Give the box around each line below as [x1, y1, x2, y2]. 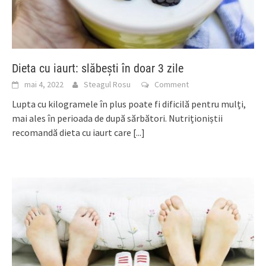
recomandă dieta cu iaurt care [12, 126, 133, 138]
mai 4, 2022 [24, 78, 64, 90]
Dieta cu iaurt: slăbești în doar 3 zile [12, 61, 183, 75]
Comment [154, 78, 189, 90]
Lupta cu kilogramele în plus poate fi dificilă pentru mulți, [12, 97, 246, 110]
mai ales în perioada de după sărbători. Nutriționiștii [12, 112, 223, 124]
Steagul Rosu [84, 78, 131, 90]
